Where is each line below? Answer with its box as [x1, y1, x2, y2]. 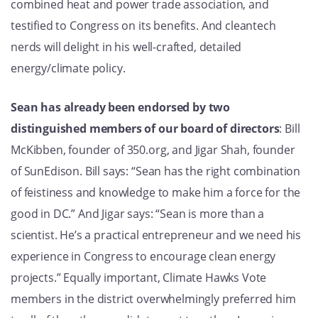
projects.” [11, 270, 64, 286]
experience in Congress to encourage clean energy [11, 248, 276, 265]
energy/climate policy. [11, 60, 126, 77]
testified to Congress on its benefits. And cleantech [11, 18, 276, 34]
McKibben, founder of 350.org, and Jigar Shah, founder [11, 142, 295, 158]
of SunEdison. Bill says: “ [11, 163, 136, 180]
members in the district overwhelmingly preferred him [11, 291, 296, 307]
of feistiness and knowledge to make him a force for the [11, 185, 301, 201]
